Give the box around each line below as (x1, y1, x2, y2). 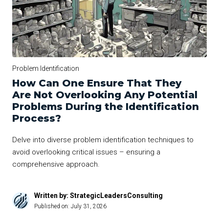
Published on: (34, 203, 71, 210)
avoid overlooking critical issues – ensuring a (12, 148, 160, 157)
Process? (12, 112, 61, 125)
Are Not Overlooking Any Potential (12, 89, 197, 101)
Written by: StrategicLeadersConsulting (34, 192, 163, 200)
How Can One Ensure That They (12, 77, 181, 89)
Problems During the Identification (12, 101, 199, 113)
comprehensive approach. (12, 160, 100, 169)
